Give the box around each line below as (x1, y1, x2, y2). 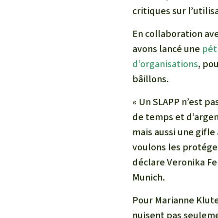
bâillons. (132, 73, 169, 86)
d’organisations (132, 57, 198, 71)
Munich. (132, 171, 165, 184)
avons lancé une (132, 42, 202, 56)
